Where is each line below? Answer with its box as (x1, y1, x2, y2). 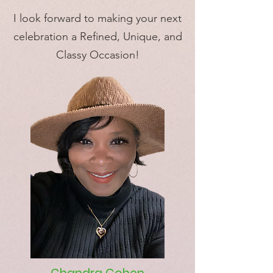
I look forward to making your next (13, 12, 182, 26)
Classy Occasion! (55, 48, 140, 62)
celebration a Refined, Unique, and (13, 30, 182, 44)
